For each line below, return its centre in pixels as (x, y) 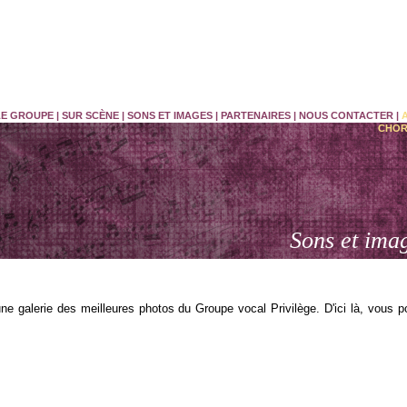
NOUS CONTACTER (346, 115)
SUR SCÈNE (90, 115)
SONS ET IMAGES (170, 115)
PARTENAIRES (256, 115)
